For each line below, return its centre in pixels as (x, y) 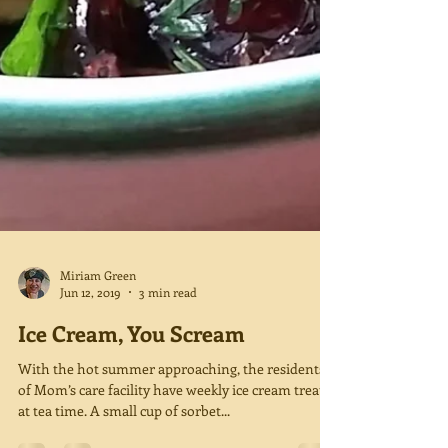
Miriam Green (98, 354)
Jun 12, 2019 (90, 372)
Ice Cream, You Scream (131, 413)
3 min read (168, 372)
